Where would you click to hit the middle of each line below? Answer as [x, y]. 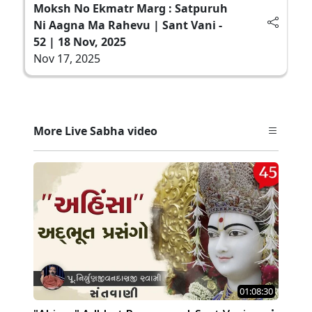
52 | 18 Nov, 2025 [80, 41]
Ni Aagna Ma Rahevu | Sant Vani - [128, 25]
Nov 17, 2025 [67, 58]
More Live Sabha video [95, 131]
